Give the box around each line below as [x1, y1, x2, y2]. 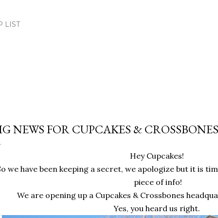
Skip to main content [69, 6, 149, 18]
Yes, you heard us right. [113, 203, 202, 213]
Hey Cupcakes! [129, 151, 186, 161]
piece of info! [133, 177, 182, 187]
